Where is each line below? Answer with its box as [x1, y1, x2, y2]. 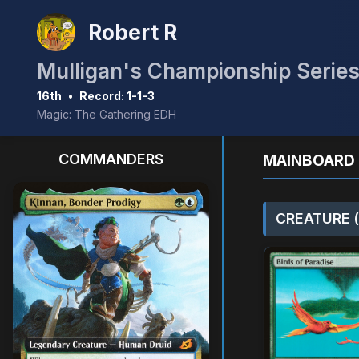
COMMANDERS [58, 151, 163, 167]
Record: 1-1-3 [79, 89, 155, 103]
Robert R [88, 19, 177, 45]
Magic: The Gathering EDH [37, 107, 176, 121]
